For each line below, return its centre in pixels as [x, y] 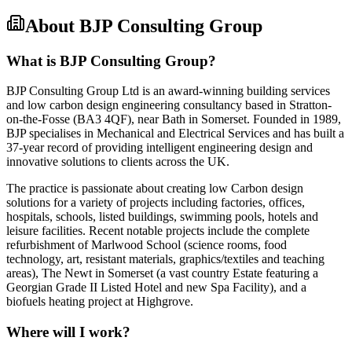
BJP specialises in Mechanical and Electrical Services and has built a [175, 134]
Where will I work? [68, 332]
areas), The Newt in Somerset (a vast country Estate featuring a [162, 273]
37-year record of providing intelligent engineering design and [159, 148]
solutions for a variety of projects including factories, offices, [156, 203]
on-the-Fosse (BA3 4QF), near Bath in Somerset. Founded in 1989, [174, 119]
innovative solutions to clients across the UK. [118, 162]
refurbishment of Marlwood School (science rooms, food [147, 245]
